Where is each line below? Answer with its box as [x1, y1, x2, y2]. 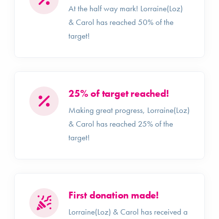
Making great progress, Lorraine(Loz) [68, 105, 190, 115]
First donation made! [68, 189, 159, 201]
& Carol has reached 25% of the [68, 118, 173, 129]
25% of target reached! [68, 87, 169, 100]
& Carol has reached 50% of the [68, 17, 174, 27]
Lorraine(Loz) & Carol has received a [68, 206, 188, 217]
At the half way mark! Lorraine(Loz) [68, 3, 183, 14]
